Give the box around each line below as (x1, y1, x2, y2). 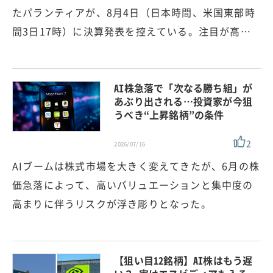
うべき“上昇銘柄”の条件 (114, 107, 224, 122)
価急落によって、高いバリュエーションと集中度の (12, 177, 253, 192)
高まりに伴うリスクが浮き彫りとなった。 (12, 196, 211, 211)
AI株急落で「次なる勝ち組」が (114, 80, 253, 95)
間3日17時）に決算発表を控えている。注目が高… (12, 23, 251, 38)
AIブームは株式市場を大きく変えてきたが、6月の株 (12, 158, 260, 173)
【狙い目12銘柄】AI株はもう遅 (114, 252, 253, 268)
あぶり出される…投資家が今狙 (114, 93, 253, 108)
